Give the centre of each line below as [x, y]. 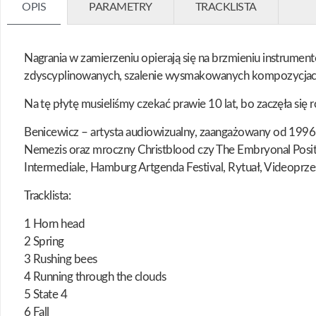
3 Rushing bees [61, 259]
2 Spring [44, 241]
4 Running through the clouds [95, 276]
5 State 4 [46, 294]
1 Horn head [55, 224]
